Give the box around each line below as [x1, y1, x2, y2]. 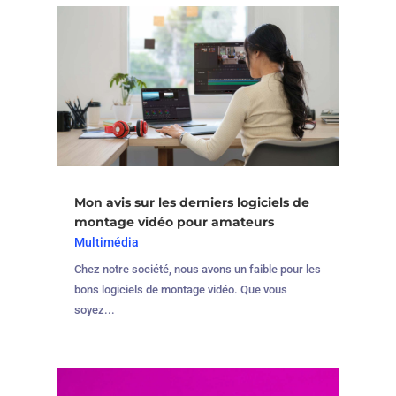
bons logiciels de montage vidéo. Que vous [73, 282, 287, 296]
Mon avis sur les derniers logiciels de [73, 194, 309, 210]
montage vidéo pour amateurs [73, 213, 274, 230]
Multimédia [73, 234, 139, 249]
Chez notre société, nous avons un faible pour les [73, 262, 321, 276]
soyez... [73, 302, 115, 316]
